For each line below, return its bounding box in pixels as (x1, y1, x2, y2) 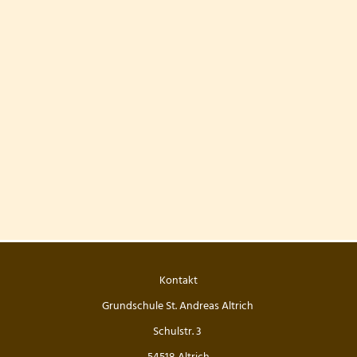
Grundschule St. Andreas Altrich (101, 297, 256, 316)
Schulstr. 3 (153, 323, 204, 341)
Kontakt (159, 272, 198, 290)
